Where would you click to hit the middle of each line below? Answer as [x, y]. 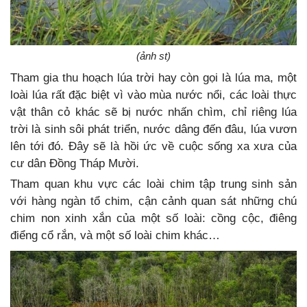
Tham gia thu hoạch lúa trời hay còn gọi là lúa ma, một [153, 78]
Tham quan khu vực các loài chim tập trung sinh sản [153, 184]
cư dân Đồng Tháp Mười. [75, 164]
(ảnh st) [153, 56]
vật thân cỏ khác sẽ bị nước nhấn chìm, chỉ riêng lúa [153, 112]
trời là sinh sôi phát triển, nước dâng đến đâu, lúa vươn [153, 130]
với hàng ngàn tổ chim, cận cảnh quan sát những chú [153, 201]
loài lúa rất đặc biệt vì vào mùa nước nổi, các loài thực [153, 95]
